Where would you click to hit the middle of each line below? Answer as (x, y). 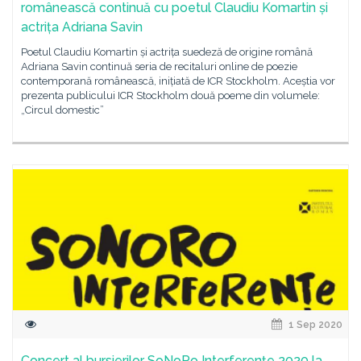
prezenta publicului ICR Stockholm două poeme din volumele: (170, 95)
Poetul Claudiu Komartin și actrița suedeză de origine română (167, 52)
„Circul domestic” (62, 110)
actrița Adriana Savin (82, 27)
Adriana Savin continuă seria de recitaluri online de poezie (159, 66)
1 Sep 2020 (314, 325)
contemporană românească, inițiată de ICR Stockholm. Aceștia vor (178, 81)
